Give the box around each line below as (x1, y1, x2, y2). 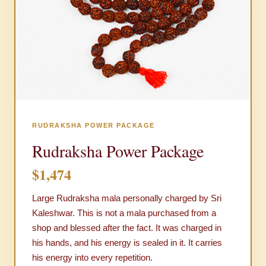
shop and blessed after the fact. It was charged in (32, 223, 221, 233)
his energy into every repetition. (32, 252, 153, 263)
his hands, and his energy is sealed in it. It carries (32, 237, 222, 248)
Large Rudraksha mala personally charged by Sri (32, 193, 221, 204)
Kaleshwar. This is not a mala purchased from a (32, 208, 216, 218)
